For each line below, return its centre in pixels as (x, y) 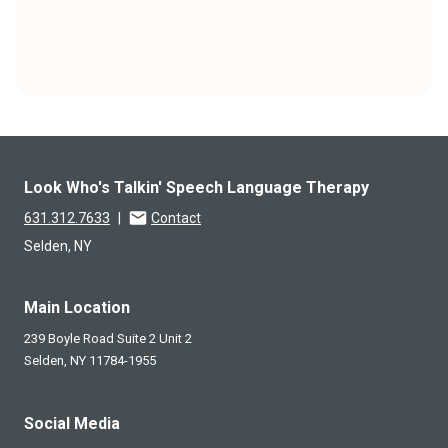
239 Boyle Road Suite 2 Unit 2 (108, 338)
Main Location (77, 307)
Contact (176, 217)
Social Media (72, 423)
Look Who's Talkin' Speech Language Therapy (196, 187)
